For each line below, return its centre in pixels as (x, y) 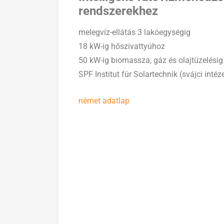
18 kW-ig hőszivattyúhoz (122, 46)
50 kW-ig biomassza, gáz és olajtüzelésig (151, 60)
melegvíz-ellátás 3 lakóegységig (134, 32)
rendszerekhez (118, 11)
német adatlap (104, 100)
